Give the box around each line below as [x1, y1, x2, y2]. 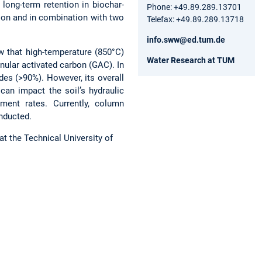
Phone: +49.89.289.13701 [147, 2, 242, 12]
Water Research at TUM [147, 55, 235, 65]
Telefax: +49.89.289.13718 [147, 14, 244, 24]
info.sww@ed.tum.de [147, 35, 225, 44]
